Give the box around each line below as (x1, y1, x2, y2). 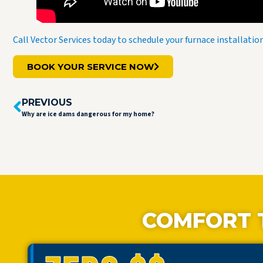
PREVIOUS (22, 97, 72, 109)
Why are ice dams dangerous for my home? (22, 110, 154, 119)
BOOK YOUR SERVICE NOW (27, 61, 154, 73)
